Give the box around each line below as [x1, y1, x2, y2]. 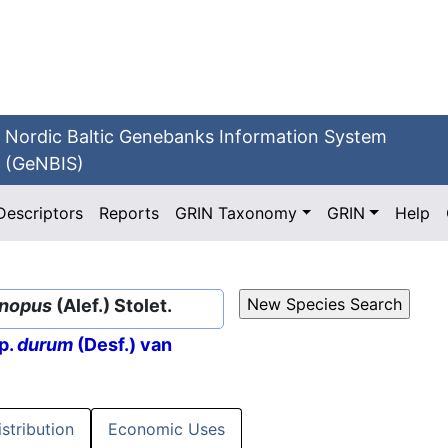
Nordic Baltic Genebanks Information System [5, 126, 388, 147]
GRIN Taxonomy [175, 203, 298, 223]
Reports [99, 203, 160, 223]
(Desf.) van [73, 334, 172, 356]
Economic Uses [108, 419, 225, 440]
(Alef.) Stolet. [52, 295, 172, 316]
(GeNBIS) [5, 153, 85, 174]
